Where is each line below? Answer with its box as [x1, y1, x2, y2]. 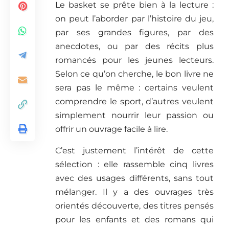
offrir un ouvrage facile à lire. [55, 124, 168, 134]
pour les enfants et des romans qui [55, 215, 214, 225]
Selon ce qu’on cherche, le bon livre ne [55, 69, 214, 79]
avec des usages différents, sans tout [55, 173, 214, 184]
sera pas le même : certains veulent [55, 83, 214, 93]
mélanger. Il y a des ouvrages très [55, 187, 214, 197]
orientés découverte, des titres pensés [55, 201, 214, 211]
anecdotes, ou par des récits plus [55, 41, 214, 52]
